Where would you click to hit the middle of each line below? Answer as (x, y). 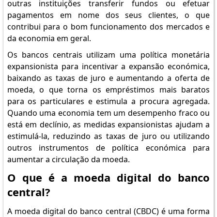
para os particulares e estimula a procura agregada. (108, 101)
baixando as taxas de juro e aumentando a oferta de (108, 78)
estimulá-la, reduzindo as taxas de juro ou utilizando (108, 136)
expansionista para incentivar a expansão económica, (108, 66)
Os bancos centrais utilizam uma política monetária (108, 55)
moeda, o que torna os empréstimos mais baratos (108, 90)
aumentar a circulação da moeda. (68, 159)
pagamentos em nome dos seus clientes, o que (108, 15)
